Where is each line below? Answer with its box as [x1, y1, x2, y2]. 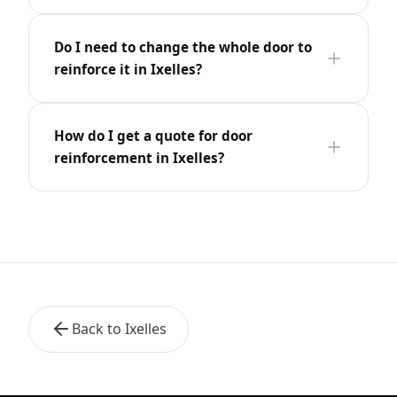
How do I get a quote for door [54, 126, 253, 144]
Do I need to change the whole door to [54, 37, 312, 56]
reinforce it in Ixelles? [54, 59, 202, 78]
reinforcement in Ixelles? [54, 148, 224, 167]
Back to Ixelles [72, 318, 167, 339]
